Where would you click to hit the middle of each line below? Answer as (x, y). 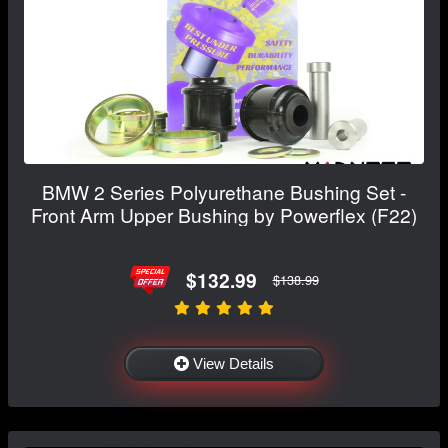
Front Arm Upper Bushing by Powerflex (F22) (224, 215)
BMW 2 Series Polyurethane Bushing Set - (224, 192)
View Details (233, 363)
